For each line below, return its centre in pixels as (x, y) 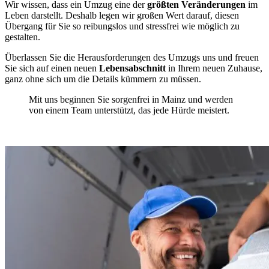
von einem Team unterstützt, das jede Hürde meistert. (129, 110)
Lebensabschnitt (132, 68)
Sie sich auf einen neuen (52, 68)
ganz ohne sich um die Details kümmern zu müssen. (103, 79)
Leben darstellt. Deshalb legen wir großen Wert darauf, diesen (122, 15)
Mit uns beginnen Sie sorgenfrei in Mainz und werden (131, 99)
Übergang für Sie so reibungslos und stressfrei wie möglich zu (122, 26)
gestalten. (23, 37)
